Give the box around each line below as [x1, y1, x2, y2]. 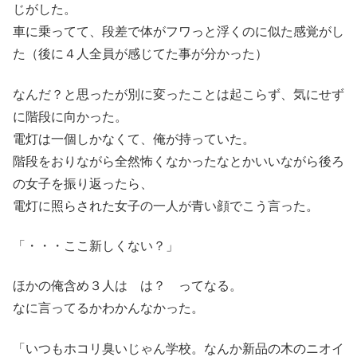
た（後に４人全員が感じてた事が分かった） [13, 47, 268, 61]
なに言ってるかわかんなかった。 [13, 301, 204, 316]
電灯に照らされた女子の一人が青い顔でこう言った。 [13, 198, 319, 213]
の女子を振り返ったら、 [13, 176, 153, 190]
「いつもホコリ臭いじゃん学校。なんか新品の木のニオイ [13, 341, 344, 355]
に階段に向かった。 [13, 109, 127, 124]
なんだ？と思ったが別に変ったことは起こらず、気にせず [13, 87, 344, 101]
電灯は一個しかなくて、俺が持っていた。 [13, 131, 255, 146]
